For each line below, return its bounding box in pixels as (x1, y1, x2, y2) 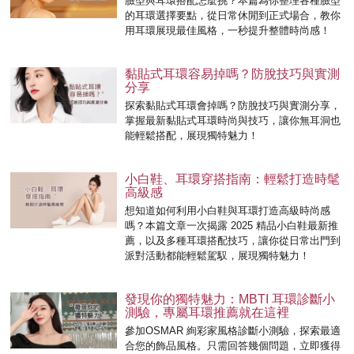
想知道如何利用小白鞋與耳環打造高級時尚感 (125, 205, 331, 217)
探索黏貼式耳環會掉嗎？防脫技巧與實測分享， (125, 100, 341, 112)
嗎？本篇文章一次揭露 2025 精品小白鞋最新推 (125, 220, 339, 232)
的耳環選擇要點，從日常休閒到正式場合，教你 (125, 9, 341, 22)
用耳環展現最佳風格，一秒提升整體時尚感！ (125, 24, 331, 37)
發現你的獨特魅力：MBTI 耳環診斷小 (125, 292, 336, 307)
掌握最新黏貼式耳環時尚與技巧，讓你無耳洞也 (125, 115, 341, 127)
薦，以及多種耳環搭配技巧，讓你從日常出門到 (125, 235, 341, 247)
